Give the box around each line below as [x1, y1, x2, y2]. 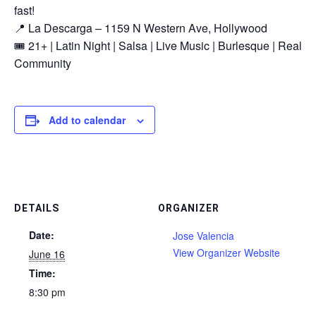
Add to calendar [49, 113, 126, 127]
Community [14, 55, 71, 71]
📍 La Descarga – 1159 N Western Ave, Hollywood [14, 20, 267, 36]
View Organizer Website [173, 245, 280, 260]
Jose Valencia [173, 229, 234, 243]
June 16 [29, 247, 65, 261]
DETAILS [14, 202, 59, 214]
